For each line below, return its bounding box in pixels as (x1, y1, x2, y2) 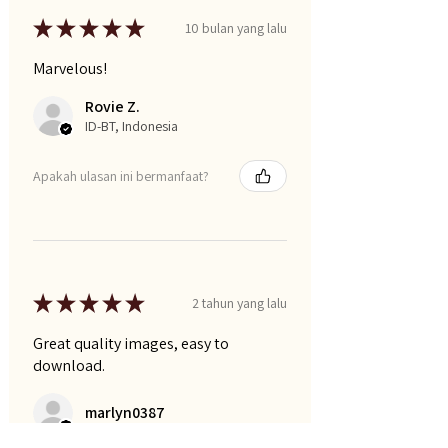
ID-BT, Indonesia (85, 117, 178, 136)
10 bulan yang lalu (185, 18, 287, 37)
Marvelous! (33, 58, 107, 80)
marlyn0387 (85, 402, 165, 424)
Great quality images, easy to (33, 333, 229, 355)
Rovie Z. (85, 96, 140, 118)
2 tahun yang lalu (192, 293, 287, 312)
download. (33, 355, 105, 377)
